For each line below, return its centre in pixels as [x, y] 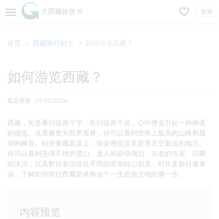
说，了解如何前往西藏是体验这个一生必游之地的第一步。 [96, 174]
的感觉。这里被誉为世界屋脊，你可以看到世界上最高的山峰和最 [107, 133]
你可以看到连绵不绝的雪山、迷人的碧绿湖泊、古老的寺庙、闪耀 [107, 153]
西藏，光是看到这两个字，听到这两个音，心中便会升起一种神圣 [107, 122]
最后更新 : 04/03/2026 [37, 100]
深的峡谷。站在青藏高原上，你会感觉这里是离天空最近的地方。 [107, 143]
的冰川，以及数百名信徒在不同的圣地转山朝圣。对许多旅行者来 [107, 164]
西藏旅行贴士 [53, 43]
